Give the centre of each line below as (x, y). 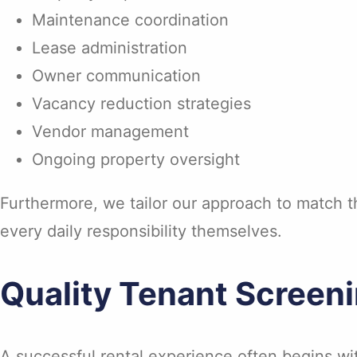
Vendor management (110, 131)
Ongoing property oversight (136, 159)
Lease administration (110, 47)
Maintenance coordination (130, 20)
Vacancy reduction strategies (141, 103)
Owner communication (116, 75)
